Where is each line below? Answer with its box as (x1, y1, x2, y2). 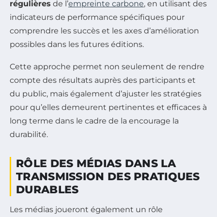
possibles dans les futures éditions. (10, 39, 144, 49)
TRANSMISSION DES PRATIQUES (16, 170, 200, 183)
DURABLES (16, 183, 79, 196)
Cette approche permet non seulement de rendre (10, 62, 204, 71)
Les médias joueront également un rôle (10, 204, 163, 214)
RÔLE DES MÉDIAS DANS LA (16, 156, 176, 170)
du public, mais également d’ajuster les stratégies (10, 89, 201, 98)
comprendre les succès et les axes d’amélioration (10, 26, 199, 35)
